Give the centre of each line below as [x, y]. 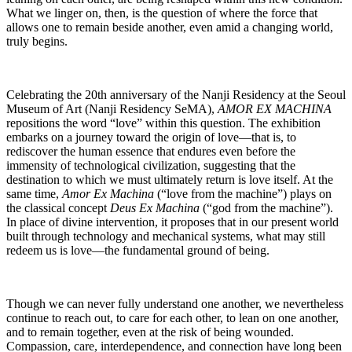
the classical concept [58, 207]
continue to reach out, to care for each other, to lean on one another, [172, 317]
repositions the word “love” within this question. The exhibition [163, 123]
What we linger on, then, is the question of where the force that [162, 13]
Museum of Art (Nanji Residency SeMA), [112, 108]
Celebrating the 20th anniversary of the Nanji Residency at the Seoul [176, 94]
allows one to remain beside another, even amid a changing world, [170, 27]
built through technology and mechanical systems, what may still [166, 236]
